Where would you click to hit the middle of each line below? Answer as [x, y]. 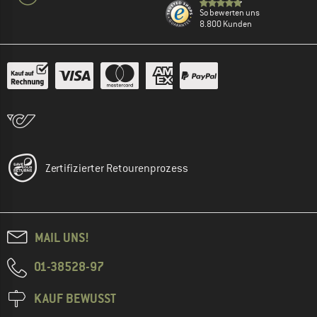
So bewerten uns [230, 12]
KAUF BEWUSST [75, 298]
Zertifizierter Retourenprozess [117, 168]
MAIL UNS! [62, 237]
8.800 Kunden [226, 24]
